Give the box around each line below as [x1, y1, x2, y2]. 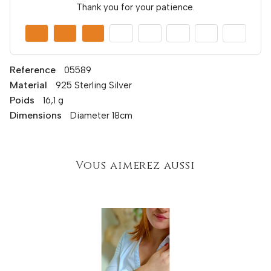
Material [10, 79, 47, 91]
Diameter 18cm [70, 109, 132, 121]
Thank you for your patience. [76, 1, 195, 13]
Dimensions [10, 109, 62, 121]
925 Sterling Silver [56, 79, 132, 91]
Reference [10, 64, 56, 76]
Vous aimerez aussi [76, 157, 195, 173]
